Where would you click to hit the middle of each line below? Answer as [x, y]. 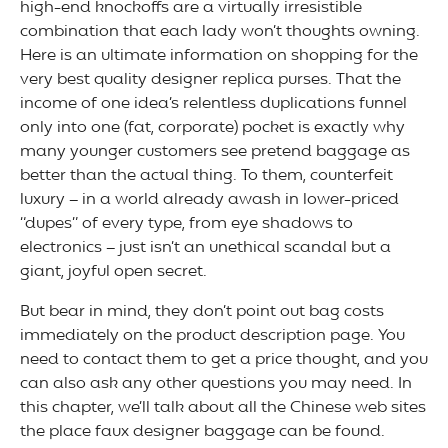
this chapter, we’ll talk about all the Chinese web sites [223, 408]
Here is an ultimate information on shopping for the [219, 56]
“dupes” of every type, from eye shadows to [186, 224]
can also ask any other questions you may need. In [216, 384]
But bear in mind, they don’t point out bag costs [202, 312]
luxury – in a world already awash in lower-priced [209, 200]
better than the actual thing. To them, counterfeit [206, 176]
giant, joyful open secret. [113, 272]
